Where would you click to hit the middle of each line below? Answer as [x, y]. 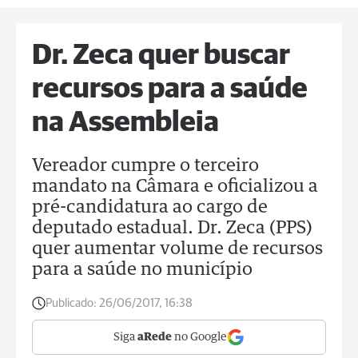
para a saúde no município [142, 270]
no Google [199, 337]
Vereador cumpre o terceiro [145, 166]
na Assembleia [125, 123]
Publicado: [71, 303]
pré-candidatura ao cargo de [150, 208]
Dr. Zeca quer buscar [161, 56]
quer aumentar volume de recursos [177, 249]
